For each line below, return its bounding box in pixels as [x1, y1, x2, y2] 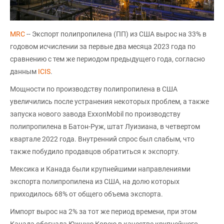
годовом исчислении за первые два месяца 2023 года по [10, 42, 195, 50]
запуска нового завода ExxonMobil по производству [10, 109, 180, 118]
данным [10, 67, 38, 75]
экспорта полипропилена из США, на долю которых [10, 177, 179, 185]
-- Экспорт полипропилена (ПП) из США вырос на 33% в [25, 29, 206, 38]
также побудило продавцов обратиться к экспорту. [10, 147, 179, 155]
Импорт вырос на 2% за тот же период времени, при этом [10, 207, 196, 215]
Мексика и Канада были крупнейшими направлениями [10, 164, 190, 173]
